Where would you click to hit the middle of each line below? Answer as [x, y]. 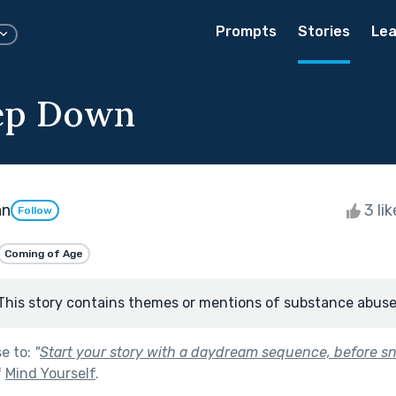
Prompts [246, 31]
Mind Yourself [50, 373]
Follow [35, 211]
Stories [324, 31]
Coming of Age [44, 253]
